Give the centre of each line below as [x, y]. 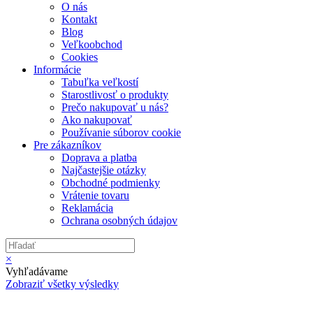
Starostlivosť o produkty [115, 94]
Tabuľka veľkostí [100, 82]
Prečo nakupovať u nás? [115, 107]
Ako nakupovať [97, 119]
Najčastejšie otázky [104, 170]
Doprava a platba [99, 157]
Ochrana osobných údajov [119, 220]
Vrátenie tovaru [95, 195]
